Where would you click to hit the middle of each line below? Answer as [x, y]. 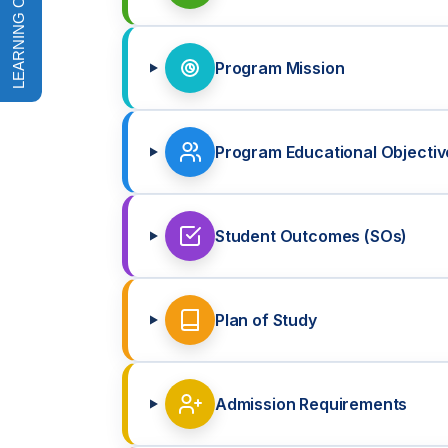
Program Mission [279, 68]
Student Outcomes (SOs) [311, 236]
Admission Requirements [311, 404]
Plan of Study [265, 320]
